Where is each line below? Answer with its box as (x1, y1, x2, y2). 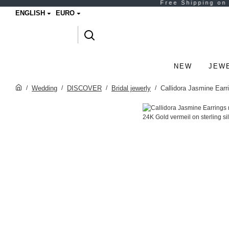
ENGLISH (15, 9, 45, 17)
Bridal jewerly (111, 84, 151, 92)
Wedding (32, 84, 57, 92)
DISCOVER (67, 84, 102, 92)
